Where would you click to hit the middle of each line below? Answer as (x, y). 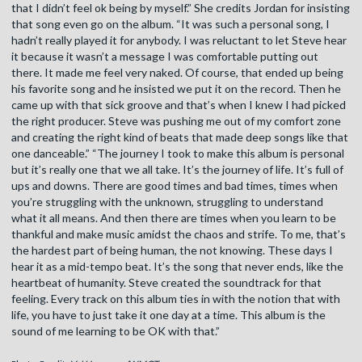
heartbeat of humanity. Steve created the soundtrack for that (166, 283)
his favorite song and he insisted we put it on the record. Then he (176, 89)
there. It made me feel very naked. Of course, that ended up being (177, 73)
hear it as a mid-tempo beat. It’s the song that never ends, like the (177, 267)
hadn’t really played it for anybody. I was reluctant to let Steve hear (179, 40)
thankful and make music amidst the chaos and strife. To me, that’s (179, 234)
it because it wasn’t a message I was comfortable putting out (165, 57)
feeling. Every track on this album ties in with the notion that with (176, 299)
